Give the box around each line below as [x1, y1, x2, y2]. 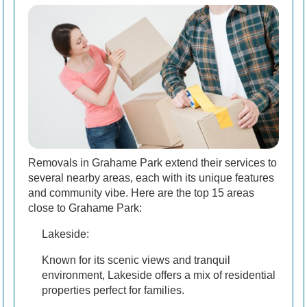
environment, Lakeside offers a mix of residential [42, 269, 275, 282]
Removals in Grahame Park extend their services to [28, 157, 277, 169]
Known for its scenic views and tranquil [42, 254, 230, 267]
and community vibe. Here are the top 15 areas [28, 187, 254, 199]
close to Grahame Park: [28, 202, 142, 214]
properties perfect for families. [42, 284, 184, 297]
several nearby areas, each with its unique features [28, 172, 274, 184]
